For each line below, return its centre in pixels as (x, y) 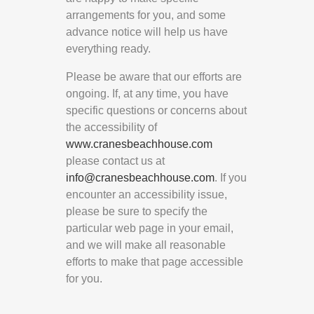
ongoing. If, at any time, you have (147, 94)
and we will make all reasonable (146, 245)
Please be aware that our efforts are (154, 77)
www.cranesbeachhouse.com (139, 144)
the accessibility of (111, 128)
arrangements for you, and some (146, 15)
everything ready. (108, 49)
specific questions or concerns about (156, 111)
